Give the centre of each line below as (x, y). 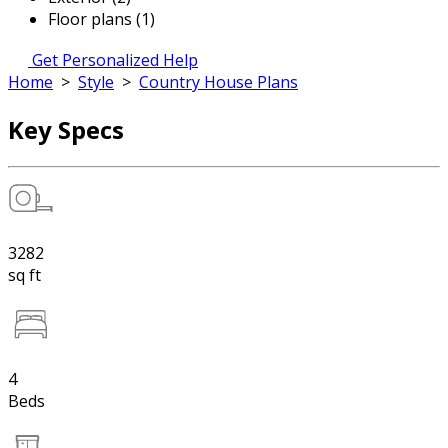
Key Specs (66, 129)
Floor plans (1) (101, 19)
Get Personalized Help (115, 60)
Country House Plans (218, 82)
